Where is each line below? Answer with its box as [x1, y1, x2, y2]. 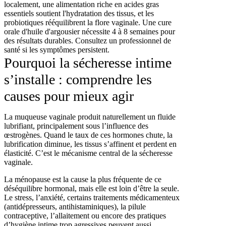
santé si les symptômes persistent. [4, 45, 109, 54]
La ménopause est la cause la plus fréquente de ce [4, 175, 161, 184]
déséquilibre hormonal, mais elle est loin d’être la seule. [4, 184, 179, 193]
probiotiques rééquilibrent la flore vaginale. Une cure [4, 18, 172, 27]
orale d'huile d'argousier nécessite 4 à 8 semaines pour [4, 27, 175, 36]
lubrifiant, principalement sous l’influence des [4, 121, 148, 130]
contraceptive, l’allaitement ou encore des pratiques [4, 211, 166, 220]
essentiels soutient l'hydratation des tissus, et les [4, 9, 154, 18]
